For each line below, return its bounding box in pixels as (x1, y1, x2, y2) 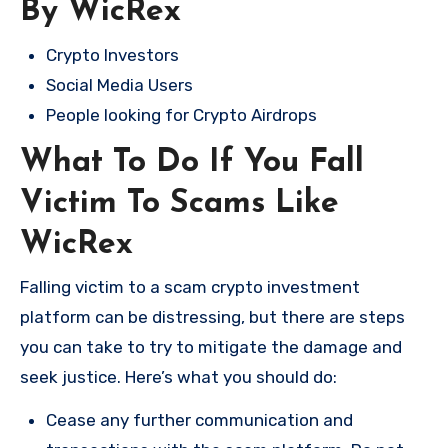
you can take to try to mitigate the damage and (20, 337, 402, 358)
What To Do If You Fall (20, 146, 364, 179)
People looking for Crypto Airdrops (46, 104, 317, 125)
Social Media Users (46, 74, 193, 95)
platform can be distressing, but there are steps (20, 307, 405, 328)
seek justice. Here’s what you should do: (20, 367, 337, 388)
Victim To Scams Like (20, 187, 339, 220)
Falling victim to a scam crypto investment (20, 277, 360, 298)
